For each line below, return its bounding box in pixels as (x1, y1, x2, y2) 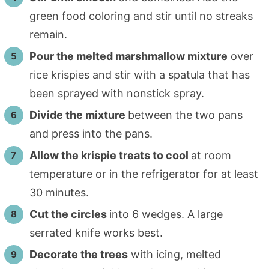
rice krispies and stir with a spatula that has (29, 68, 250, 82)
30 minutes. (29, 186, 89, 199)
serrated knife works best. (29, 226, 163, 240)
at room (190, 149, 231, 162)
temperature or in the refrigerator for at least (29, 168, 258, 181)
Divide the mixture (29, 109, 128, 122)
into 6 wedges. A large (109, 208, 223, 221)
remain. (29, 28, 67, 41)
